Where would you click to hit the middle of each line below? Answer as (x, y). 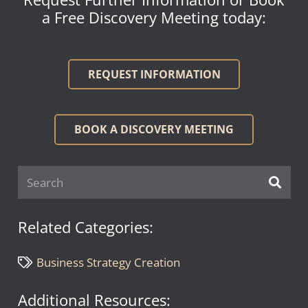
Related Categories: (85, 227)
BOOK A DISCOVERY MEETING (154, 129)
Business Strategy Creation (109, 262)
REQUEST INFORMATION (154, 74)
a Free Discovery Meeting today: (154, 18)
